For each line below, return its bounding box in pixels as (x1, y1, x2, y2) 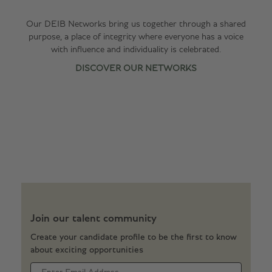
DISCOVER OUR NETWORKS (75, 64, 197, 73)
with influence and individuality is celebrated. (51, 45, 221, 54)
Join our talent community (30, 213, 157, 224)
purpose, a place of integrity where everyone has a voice (29, 32, 243, 41)
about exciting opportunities (30, 245, 143, 254)
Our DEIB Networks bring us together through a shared (26, 19, 246, 29)
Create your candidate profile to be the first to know (30, 233, 237, 242)
